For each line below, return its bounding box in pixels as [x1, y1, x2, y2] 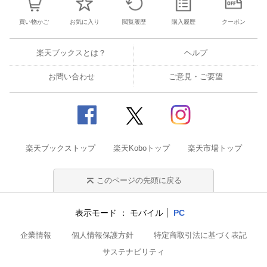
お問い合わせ [48, 72, 95, 81]
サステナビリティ [103, 247, 164, 256]
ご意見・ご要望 [168, 72, 223, 81]
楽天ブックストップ [25, 144, 95, 153]
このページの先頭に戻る [97, 176, 182, 185]
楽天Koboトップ [113, 144, 170, 153]
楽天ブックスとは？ [36, 48, 106, 57]
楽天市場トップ [187, 144, 242, 153]
